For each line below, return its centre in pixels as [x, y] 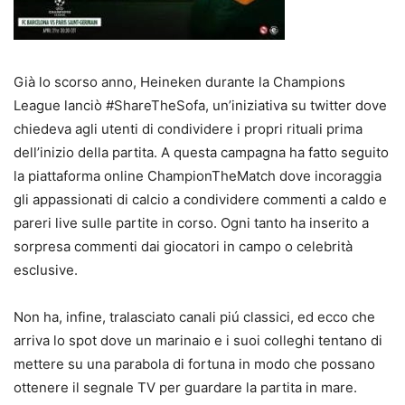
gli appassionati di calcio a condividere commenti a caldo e [200, 199]
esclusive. [46, 269]
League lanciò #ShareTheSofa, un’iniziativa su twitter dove [200, 105]
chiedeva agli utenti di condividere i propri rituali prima [188, 128]
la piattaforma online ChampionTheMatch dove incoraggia [198, 175]
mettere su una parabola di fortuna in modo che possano [194, 363]
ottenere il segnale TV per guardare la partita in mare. [185, 387]
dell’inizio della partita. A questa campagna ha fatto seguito [201, 152]
